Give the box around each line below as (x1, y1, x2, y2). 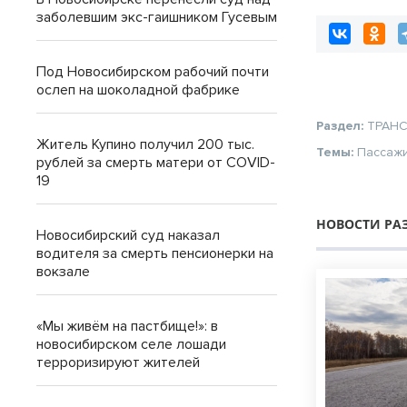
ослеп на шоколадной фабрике (36, 81, 240, 99)
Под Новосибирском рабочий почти (36, 63, 269, 81)
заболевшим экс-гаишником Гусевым (36, 8, 277, 26)
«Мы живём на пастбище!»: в (36, 317, 218, 335)
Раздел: (316, 118, 368, 134)
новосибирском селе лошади (36, 335, 226, 353)
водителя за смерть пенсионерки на (36, 244, 273, 263)
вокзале (36, 263, 90, 281)
